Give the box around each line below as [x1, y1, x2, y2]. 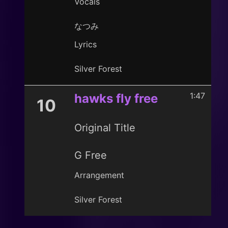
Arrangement [74, 170, 124, 180]
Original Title [74, 122, 135, 134]
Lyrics [74, 39, 97, 49]
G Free [74, 149, 107, 161]
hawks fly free [74, 91, 158, 106]
